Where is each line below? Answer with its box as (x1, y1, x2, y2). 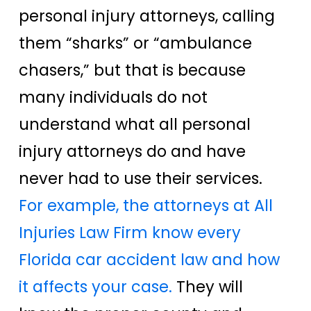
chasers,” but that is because (19, 58, 246, 81)
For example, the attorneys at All (19, 194, 273, 217)
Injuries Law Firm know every (19, 221, 241, 244)
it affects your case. (19, 275, 172, 298)
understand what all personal (19, 112, 251, 135)
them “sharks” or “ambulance (19, 31, 252, 54)
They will (172, 275, 243, 298)
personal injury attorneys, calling (19, 4, 275, 27)
